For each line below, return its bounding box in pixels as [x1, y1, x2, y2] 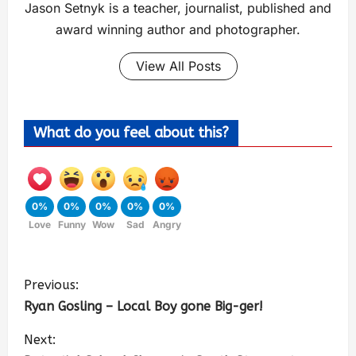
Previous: [24, 277, 79, 293]
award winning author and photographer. [56, 21, 300, 38]
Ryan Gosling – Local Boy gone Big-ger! [24, 299, 263, 315]
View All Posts [135, 58, 221, 75]
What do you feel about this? [33, 124, 229, 142]
